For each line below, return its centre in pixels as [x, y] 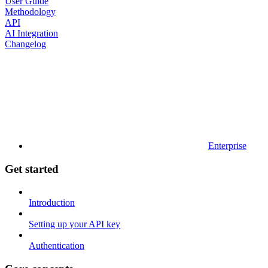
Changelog [25, 44]
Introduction [52, 203]
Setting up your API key [74, 224]
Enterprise [227, 145]
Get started [32, 169]
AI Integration [31, 33]
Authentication [57, 246]
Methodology [30, 11]
